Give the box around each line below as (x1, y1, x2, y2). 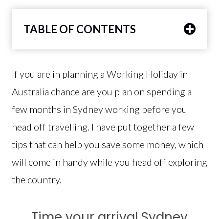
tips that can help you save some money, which (12, 138, 203, 150)
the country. (12, 173, 62, 185)
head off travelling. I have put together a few (12, 120, 194, 132)
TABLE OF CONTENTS (23, 22, 136, 36)
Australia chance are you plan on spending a (12, 85, 192, 97)
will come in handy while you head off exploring (12, 155, 207, 168)
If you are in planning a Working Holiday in (12, 67, 188, 80)
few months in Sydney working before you (12, 103, 187, 115)
